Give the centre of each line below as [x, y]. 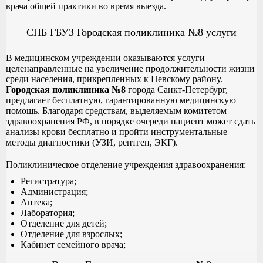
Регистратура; [48, 181]
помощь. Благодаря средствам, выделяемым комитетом [116, 110]
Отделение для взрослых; [71, 234]
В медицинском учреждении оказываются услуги [105, 58]
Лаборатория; [48, 213]
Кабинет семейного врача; [73, 244]
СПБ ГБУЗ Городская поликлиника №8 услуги [131, 32]
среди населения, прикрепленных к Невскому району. [114, 79]
